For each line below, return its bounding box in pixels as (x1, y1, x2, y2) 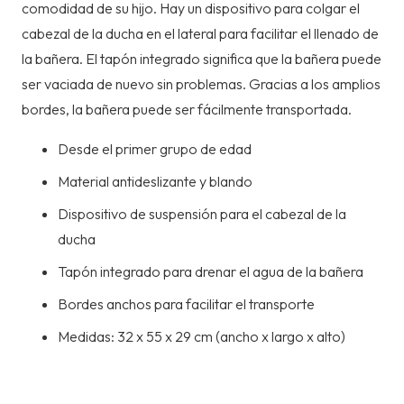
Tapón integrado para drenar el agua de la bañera (58, 262, 363, 281)
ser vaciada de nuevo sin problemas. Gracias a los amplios (22, 75, 381, 94)
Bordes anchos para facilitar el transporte (58, 295, 315, 314)
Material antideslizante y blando (58, 172, 252, 191)
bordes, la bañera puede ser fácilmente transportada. (22, 100, 352, 119)
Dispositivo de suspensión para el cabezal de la (58, 205, 346, 224)
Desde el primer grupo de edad (58, 140, 252, 159)
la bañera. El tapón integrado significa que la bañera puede (22, 50, 381, 69)
